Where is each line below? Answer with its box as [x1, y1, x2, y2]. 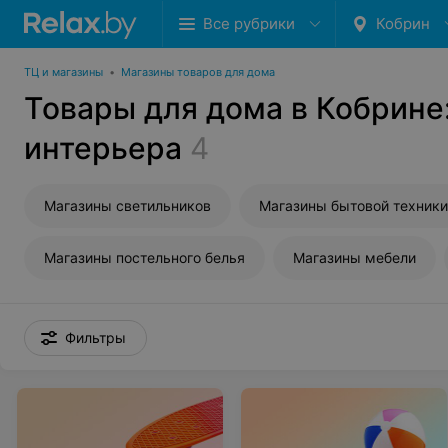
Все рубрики [203, 14, 295, 33]
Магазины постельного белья [44, 249, 245, 266]
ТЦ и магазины [24, 65, 103, 79]
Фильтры [65, 329, 126, 346]
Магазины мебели [293, 249, 416, 266]
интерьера [24, 130, 182, 166]
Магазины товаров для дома [121, 65, 275, 79]
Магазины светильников [44, 197, 211, 214]
